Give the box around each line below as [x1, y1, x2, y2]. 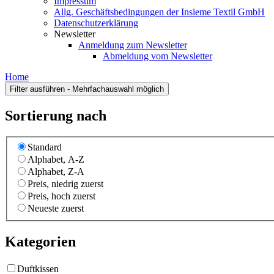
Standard [28, 142, 62, 153]
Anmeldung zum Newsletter [78, 40, 187, 50]
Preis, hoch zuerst [28, 191, 95, 202]
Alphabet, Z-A [28, 166, 84, 177]
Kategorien [5, 234, 76, 250]
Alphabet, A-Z [28, 154, 84, 165]
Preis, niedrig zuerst [28, 179, 103, 190]
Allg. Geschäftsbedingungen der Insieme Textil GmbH [54, 7, 265, 17]
